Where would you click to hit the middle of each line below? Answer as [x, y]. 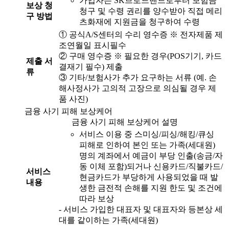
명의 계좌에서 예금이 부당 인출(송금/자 [151, 156]
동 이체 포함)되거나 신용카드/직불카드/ [151, 167]
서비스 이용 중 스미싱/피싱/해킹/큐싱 [147, 134]
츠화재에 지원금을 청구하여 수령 [140, 22]
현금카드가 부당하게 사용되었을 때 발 [149, 177]
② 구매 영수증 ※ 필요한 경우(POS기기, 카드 [140, 56]
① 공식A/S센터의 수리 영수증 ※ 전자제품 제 [141, 35]
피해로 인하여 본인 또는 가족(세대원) [147, 145]
